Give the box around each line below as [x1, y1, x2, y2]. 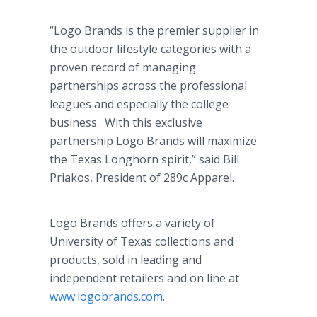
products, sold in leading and [50, 252, 202, 267]
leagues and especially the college [50, 96, 229, 112]
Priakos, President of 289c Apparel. [50, 170, 234, 185]
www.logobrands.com [50, 289, 163, 304]
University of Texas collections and [50, 234, 234, 249]
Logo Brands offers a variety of [50, 215, 215, 231]
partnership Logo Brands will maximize [50, 133, 257, 149]
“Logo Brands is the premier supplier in [50, 23, 259, 38]
